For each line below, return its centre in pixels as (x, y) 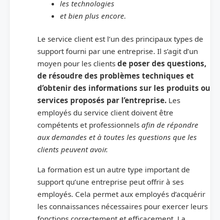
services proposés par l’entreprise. (103, 100)
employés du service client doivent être (105, 113)
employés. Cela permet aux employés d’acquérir (121, 194)
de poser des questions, (162, 64)
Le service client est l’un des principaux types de (120, 39)
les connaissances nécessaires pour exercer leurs (123, 206)
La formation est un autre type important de (114, 170)
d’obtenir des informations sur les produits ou (124, 88)
